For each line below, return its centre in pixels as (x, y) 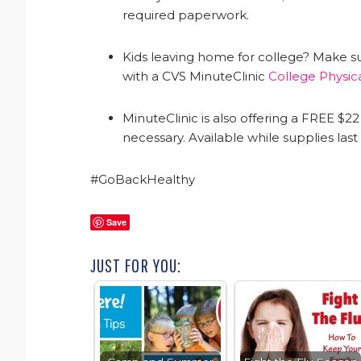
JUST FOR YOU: (136, 266)
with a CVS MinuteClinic (195, 77)
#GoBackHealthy (143, 180)
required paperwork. (186, 15)
